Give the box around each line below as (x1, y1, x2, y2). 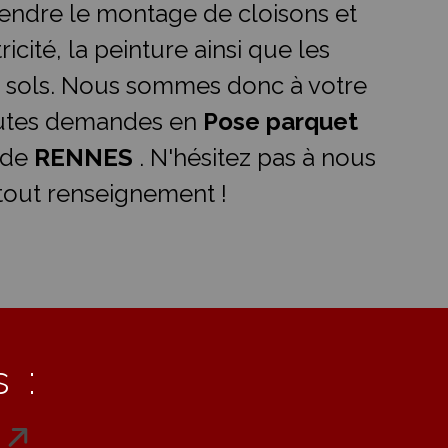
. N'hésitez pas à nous (139, 143, 376, 172)
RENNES (34, 143, 139, 172)
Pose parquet (203, 107, 358, 136)
